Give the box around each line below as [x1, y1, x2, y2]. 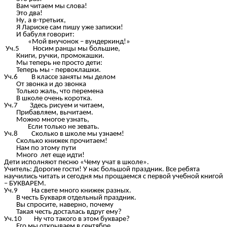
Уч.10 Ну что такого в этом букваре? [4, 215, 130, 223]
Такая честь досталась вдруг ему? [4, 208, 122, 216]
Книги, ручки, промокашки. [4, 52, 104, 60]
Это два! [4, 10, 43, 18]
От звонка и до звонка [4, 81, 86, 89]
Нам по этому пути [4, 144, 76, 153]
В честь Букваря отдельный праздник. [4, 194, 136, 202]
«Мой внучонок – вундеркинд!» [28, 38, 131, 46]
